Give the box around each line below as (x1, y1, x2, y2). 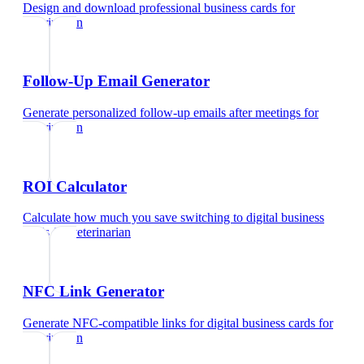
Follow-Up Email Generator (23, 72, 210, 90)
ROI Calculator (23, 177, 127, 195)
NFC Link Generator (23, 283, 164, 301)
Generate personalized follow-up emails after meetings (23, 105, 301, 119)
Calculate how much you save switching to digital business (23, 210, 324, 225)
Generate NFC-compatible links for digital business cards (23, 315, 315, 330)
